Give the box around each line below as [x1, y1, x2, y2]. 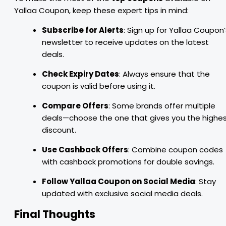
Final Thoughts [14, 207, 95, 221]
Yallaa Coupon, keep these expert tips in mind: [14, 5, 189, 16]
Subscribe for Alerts [42, 25, 124, 35]
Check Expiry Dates [42, 69, 119, 79]
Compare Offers [42, 100, 108, 111]
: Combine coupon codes [128, 144, 223, 155]
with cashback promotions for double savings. [42, 156, 214, 167]
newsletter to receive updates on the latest [42, 37, 209, 47]
